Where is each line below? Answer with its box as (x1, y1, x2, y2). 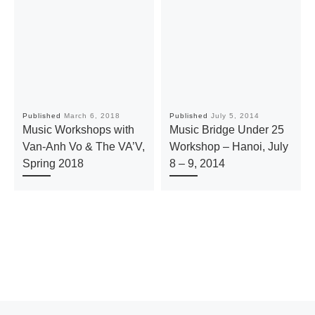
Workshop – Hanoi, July (169, 140, 288, 153)
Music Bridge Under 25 (169, 123, 284, 136)
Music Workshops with (22, 123, 134, 136)
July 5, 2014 (210, 112, 259, 120)
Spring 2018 (22, 157, 84, 170)
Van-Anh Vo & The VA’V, (22, 140, 145, 153)
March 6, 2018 (63, 112, 120, 120)
